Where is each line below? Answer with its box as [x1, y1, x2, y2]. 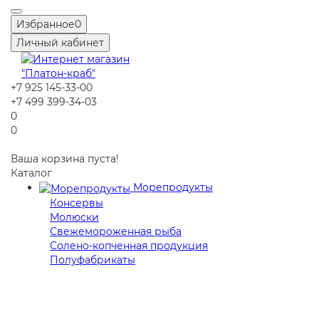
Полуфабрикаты [50, 253, 135, 266]
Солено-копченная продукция [50, 239, 208, 252]
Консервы [50, 196, 103, 209]
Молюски [50, 210, 99, 224]
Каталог [11, 167, 52, 180]
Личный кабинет [16, 36, 104, 50]
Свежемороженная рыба [50, 224, 182, 238]
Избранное [16, 18, 75, 31]
